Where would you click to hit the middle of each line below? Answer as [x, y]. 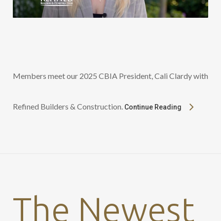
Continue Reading [153, 107]
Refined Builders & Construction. [68, 106]
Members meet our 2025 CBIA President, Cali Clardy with [110, 75]
